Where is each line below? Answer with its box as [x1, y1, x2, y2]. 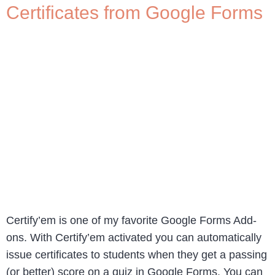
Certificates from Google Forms [6, 2, 263, 23]
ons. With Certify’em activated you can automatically [6, 231, 261, 244]
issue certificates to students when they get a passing [6, 248, 267, 261]
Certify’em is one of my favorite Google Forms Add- [6, 214, 257, 227]
